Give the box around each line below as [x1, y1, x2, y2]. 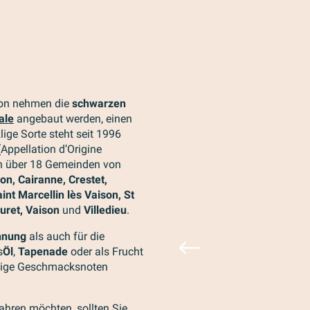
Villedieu [84, 203, 127, 217]
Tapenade [18, 245, 68, 258]
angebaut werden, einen [14, 112, 132, 125]
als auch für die [26, 230, 104, 243]
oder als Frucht [68, 245, 143, 258]
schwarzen [72, 97, 126, 110]
